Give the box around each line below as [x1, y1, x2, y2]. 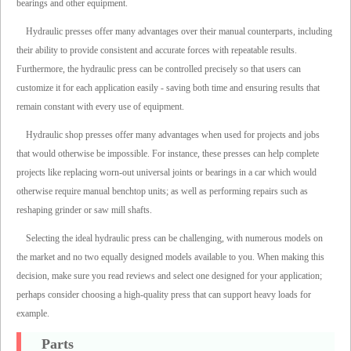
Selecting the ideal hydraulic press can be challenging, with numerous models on [26, 233, 323, 244]
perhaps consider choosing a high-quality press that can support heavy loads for [16, 289, 311, 301]
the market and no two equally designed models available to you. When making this [16, 251, 324, 263]
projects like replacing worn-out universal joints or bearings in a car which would [16, 167, 317, 179]
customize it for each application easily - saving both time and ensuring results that [16, 82, 320, 94]
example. [16, 308, 49, 320]
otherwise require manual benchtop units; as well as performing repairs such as [16, 186, 308, 197]
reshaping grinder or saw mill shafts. [16, 204, 152, 216]
